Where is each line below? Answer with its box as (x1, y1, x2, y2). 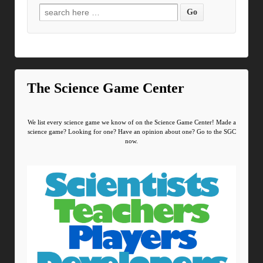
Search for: (39, 6, 79, 16)
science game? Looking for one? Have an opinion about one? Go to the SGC (27, 128, 236, 136)
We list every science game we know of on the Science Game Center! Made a (27, 119, 236, 126)
